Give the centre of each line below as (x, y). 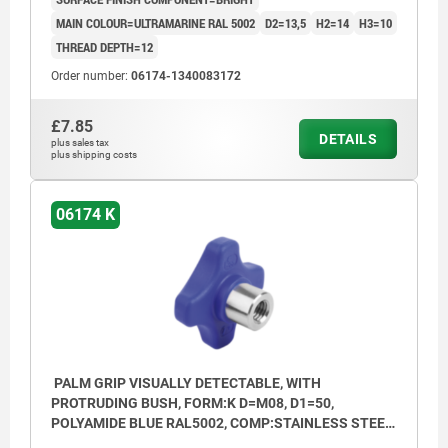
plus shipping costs (94, 155)
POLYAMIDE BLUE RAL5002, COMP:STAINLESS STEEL (222, 422)
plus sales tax (80, 143)
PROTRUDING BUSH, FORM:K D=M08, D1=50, (192, 402)
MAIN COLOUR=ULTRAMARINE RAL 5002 (155, 23)
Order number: (91, 76)
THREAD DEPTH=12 (104, 47)
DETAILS (348, 139)
